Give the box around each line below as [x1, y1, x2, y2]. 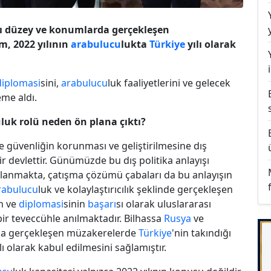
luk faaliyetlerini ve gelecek [108, 76, 230, 90]
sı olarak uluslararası [116, 197, 211, 211]
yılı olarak [185, 37, 236, 51]
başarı [88, 197, 116, 211]
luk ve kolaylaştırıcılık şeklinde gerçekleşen [38, 182, 233, 196]
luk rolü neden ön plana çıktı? [1, 114, 146, 128]
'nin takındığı [172, 226, 231, 240]
